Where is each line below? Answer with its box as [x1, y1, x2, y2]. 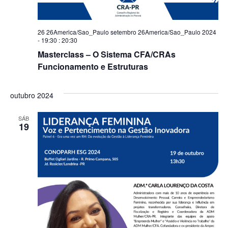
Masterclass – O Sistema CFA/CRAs [37, 48, 176, 60]
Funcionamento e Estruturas [37, 61, 148, 72]
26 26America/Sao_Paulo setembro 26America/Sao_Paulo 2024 [37, 27, 216, 36]
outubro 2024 [10, 90, 53, 100]
